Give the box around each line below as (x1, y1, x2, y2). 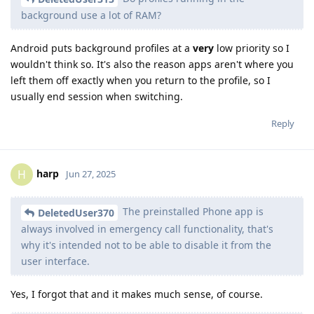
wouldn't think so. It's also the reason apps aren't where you (11, 57, 294, 71)
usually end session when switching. (11, 90, 183, 104)
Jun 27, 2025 (66, 168, 116, 181)
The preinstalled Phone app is (120, 205, 264, 219)
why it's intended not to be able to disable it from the (21, 238, 271, 252)
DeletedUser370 (38, 206, 114, 220)
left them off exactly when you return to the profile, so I (11, 74, 271, 88)
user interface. (21, 254, 90, 268)
